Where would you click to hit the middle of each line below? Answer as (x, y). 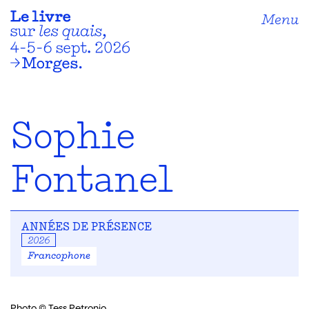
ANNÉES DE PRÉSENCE (87, 228)
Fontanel (92, 182)
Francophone (59, 256)
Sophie (73, 139)
